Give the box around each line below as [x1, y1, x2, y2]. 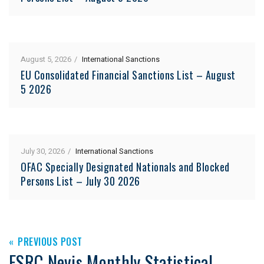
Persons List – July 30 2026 [21, 173, 140, 189]
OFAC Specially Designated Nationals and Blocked [21, 159, 230, 174]
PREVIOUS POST [18, 234, 82, 249]
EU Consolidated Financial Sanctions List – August [21, 67, 236, 82]
